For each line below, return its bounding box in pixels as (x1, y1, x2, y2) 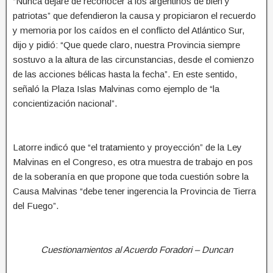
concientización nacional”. (13, 97, 117, 108)
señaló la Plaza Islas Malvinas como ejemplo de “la (13, 83, 219, 94)
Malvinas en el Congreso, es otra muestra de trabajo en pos (13, 156, 253, 167)
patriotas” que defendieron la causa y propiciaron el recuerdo (13, 10, 256, 21)
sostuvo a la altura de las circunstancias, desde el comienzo (13, 54, 257, 65)
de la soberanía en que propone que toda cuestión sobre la (13, 171, 249, 182)
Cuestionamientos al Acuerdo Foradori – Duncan (40, 244, 233, 255)
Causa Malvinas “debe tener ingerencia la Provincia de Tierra (13, 185, 256, 196)
